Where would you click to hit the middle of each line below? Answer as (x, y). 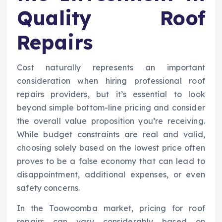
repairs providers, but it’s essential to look (111, 94)
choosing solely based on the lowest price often (111, 147)
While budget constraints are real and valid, (111, 134)
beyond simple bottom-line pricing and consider (111, 107)
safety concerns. (49, 188)
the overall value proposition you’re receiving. (111, 121)
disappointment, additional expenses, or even (111, 174)
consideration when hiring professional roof (111, 81)
